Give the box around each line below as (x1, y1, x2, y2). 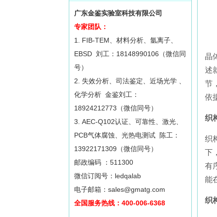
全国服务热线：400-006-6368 (74, 199, 165, 207)
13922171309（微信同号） (74, 145, 157, 153)
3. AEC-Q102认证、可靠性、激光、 (74, 118, 183, 125)
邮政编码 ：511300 (74, 158, 133, 166)
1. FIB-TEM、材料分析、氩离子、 (74, 36, 177, 44)
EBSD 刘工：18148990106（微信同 (74, 50, 186, 58)
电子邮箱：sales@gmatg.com (74, 186, 165, 193)
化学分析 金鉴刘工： (74, 91, 139, 98)
